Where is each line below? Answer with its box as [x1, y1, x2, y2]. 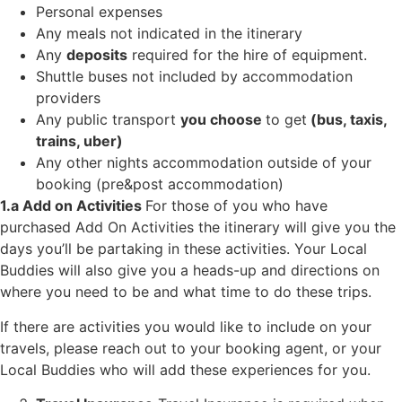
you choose [180, 110, 266, 129]
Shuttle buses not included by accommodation [36, 67, 353, 86]
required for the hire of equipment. [127, 46, 367, 65]
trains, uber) [36, 132, 123, 151]
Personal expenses [36, 3, 162, 22]
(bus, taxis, [307, 110, 387, 129]
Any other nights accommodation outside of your [36, 153, 371, 172]
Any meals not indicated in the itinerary [36, 24, 302, 43]
